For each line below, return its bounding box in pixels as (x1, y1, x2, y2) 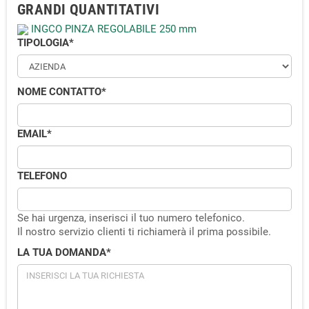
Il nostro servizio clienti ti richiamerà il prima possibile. (17, 226, 271, 239)
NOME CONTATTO (17, 86, 101, 99)
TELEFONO (17, 170, 67, 183)
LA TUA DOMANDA (17, 246, 106, 259)
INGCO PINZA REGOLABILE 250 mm (28, 23, 197, 36)
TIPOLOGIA (17, 37, 69, 50)
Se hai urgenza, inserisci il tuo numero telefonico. (17, 212, 245, 225)
